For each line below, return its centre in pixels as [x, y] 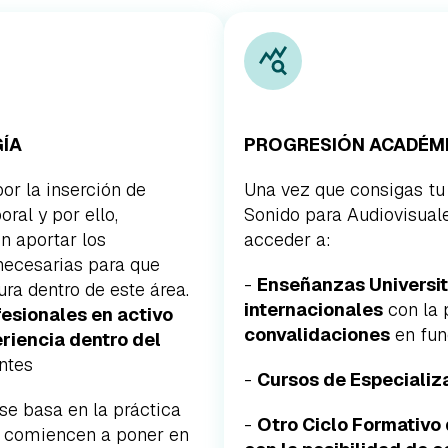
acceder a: [287, 239]
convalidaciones [317, 334]
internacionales [313, 309]
